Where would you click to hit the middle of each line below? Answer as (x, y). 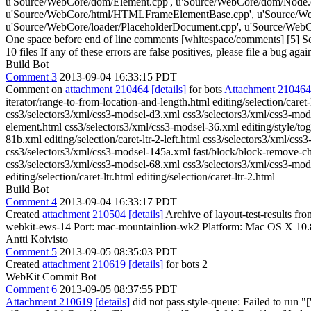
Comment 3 (31, 77)
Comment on (35, 89)
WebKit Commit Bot (51, 277)
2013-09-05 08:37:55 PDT (118, 289)
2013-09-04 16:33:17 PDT (118, 202)
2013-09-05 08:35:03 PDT (118, 252)
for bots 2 (185, 264)
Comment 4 (31, 202)
